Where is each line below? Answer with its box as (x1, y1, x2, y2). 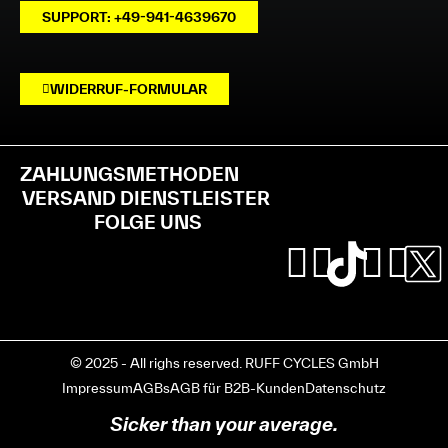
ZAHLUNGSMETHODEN (20, 162, 239, 185)
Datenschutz (305, 380, 386, 397)
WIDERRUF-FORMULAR (50, 80, 207, 97)
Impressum (62, 380, 133, 397)
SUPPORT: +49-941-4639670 (42, 8, 236, 25)
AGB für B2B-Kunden (170, 380, 305, 397)
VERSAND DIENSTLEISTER (22, 186, 271, 209)
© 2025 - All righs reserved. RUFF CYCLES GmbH (69, 355, 379, 372)
